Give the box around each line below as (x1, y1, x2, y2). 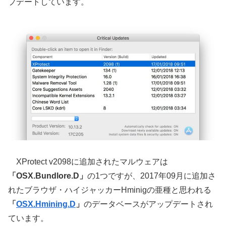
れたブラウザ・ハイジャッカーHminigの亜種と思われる (8, 185, 211, 194)
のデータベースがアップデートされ (84, 199, 213, 208)
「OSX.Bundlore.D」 (8, 171, 87, 180)
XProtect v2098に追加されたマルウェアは (8, 157, 168, 166)
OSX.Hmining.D (16, 199, 76, 208)
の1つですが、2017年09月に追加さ (87, 171, 216, 180)
